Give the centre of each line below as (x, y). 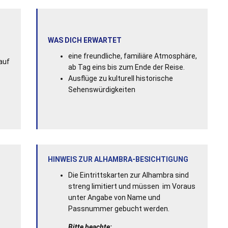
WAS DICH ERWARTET (84, 40)
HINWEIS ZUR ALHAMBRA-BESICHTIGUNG (119, 159)
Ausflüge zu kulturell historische (120, 78)
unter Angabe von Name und (114, 197)
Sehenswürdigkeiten (102, 89)
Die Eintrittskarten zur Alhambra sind (128, 175)
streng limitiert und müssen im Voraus (132, 186)
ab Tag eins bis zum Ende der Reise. (126, 67)
